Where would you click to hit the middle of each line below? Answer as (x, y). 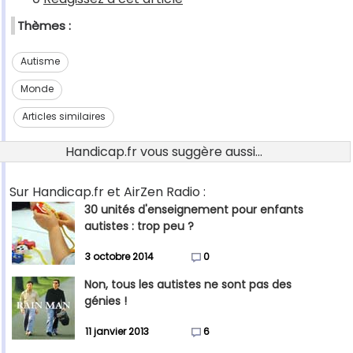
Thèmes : (44, 26)
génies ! (106, 301)
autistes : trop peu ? (139, 227)
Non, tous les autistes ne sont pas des (188, 285)
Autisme (40, 61)
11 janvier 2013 (117, 332)
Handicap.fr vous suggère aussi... (164, 152)
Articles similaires (64, 117)
